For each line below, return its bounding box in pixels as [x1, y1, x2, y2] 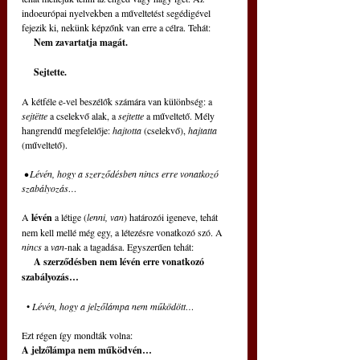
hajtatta [188, 124, 219, 137]
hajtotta [110, 124, 141, 137]
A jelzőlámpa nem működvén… [22, 343, 152, 358]
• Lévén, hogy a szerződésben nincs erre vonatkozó [24, 167, 221, 181]
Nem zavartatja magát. [34, 35, 130, 50]
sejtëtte [22, 109, 47, 123]
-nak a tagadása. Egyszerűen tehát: [64, 240, 196, 254]
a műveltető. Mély [144, 109, 217, 123]
